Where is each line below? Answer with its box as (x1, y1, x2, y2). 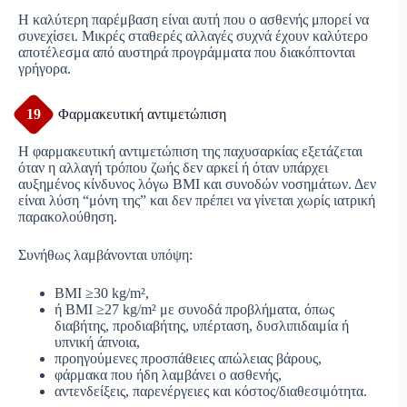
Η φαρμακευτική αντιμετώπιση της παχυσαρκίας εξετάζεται (18, 143, 362, 159)
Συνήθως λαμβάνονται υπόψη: (18, 246, 193, 263)
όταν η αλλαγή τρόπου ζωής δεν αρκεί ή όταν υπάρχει (18, 159, 328, 175)
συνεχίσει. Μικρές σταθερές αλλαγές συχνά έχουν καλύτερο (18, 27, 368, 44)
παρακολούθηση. (18, 208, 117, 224)
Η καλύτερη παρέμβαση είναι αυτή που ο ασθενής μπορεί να (18, 11, 369, 27)
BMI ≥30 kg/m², (55, 284, 149, 301)
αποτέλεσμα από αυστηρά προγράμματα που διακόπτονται (18, 44, 355, 60)
